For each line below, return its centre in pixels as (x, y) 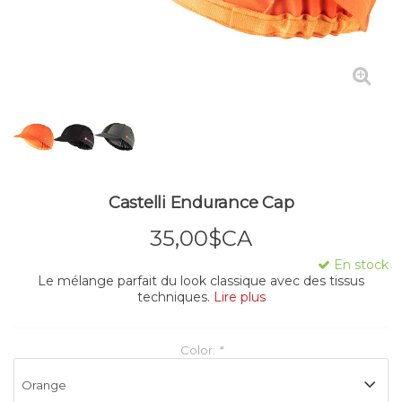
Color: (199, 350)
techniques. (175, 297)
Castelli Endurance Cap (201, 202)
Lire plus (239, 297)
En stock (359, 265)
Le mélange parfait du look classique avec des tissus (201, 281)
